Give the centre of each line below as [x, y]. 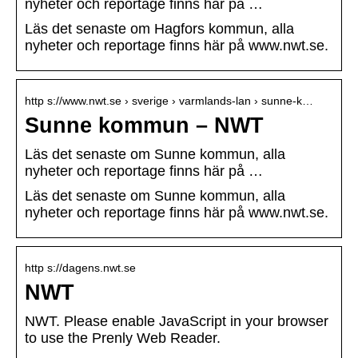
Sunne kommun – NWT [144, 126]
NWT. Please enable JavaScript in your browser [177, 322]
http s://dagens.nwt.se [80, 268]
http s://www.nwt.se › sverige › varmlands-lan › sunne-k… [169, 101]
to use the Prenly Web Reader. [123, 338]
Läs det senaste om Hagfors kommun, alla [159, 29]
